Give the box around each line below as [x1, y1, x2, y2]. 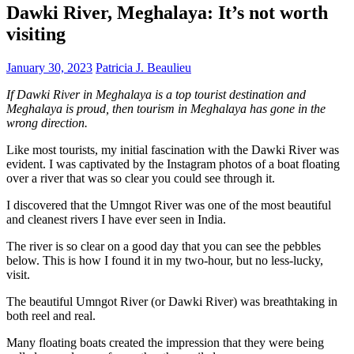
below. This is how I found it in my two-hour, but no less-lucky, [6, 253, 323, 267]
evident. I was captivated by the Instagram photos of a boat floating [6, 156, 340, 171]
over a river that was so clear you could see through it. [6, 171, 275, 185]
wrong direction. [6, 115, 88, 130]
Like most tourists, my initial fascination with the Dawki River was [6, 142, 339, 156]
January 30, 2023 [6, 60, 92, 74]
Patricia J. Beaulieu [96, 60, 191, 74]
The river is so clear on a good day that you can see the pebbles [6, 239, 321, 253]
